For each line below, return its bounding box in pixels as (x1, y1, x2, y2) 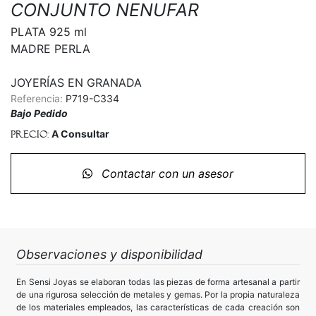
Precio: (11, 128, 51, 140)
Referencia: (11, 92, 66, 104)
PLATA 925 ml (11, 24, 87, 39)
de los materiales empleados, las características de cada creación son (16, 301, 300, 312)
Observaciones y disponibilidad (16, 246, 202, 262)
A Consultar (51, 127, 109, 140)
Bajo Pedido (11, 107, 68, 119)
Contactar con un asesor (98, 166, 233, 181)
